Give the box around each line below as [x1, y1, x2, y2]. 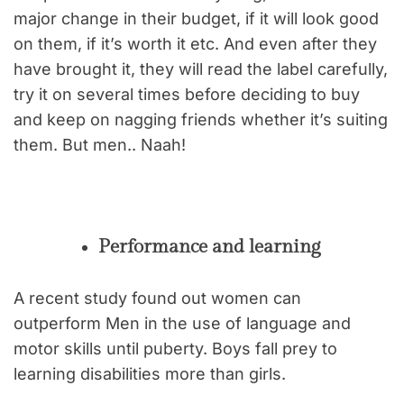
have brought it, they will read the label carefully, [14, 59, 388, 78]
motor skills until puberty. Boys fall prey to [14, 338, 337, 358]
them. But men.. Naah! [14, 134, 186, 154]
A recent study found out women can [14, 288, 301, 308]
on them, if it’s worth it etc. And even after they [14, 33, 377, 53]
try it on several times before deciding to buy [14, 84, 360, 104]
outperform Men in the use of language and [14, 313, 351, 333]
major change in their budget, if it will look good [14, 8, 379, 28]
